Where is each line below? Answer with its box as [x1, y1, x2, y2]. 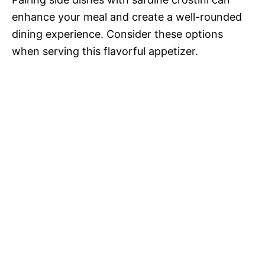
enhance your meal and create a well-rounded [12, 10, 242, 23]
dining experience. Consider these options [12, 27, 223, 40]
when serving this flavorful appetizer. [12, 44, 198, 57]
